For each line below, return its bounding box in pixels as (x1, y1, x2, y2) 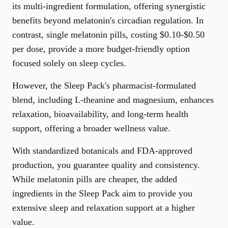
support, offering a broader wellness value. (12, 123, 170, 133)
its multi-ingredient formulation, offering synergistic (12, 1, 206, 11)
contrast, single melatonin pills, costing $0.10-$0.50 (12, 30, 205, 40)
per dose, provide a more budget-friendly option (12, 44, 190, 54)
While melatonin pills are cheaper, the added (12, 174, 177, 184)
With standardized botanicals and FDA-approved (12, 146, 192, 156)
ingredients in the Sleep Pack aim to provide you (12, 188, 192, 198)
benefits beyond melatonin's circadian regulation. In (12, 15, 204, 25)
